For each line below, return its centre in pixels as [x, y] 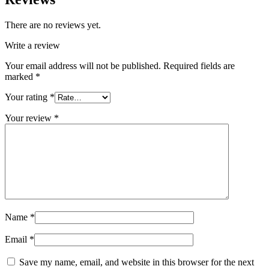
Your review [29, 118]
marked [20, 76]
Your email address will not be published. [83, 65]
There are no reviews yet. [53, 25]
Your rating [27, 97]
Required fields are [199, 65]
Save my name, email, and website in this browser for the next [137, 262]
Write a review [32, 45]
